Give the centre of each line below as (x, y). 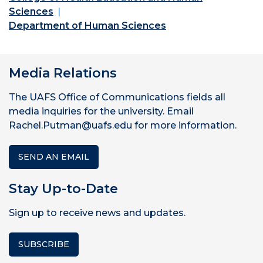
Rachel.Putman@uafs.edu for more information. (123, 125)
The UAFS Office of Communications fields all (117, 97)
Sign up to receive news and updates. (97, 213)
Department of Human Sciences (87, 25)
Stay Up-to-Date (63, 188)
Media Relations (63, 73)
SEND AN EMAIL (54, 156)
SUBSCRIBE (44, 244)
